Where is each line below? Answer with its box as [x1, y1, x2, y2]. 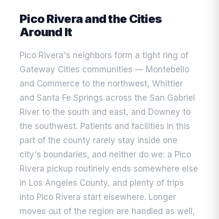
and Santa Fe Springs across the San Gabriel [20, 93, 195, 103]
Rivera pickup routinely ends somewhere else [20, 164, 198, 174]
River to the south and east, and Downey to [20, 107, 191, 117]
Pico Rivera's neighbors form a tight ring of [20, 50, 188, 61]
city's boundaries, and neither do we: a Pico [20, 150, 191, 160]
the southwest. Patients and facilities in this [20, 121, 190, 131]
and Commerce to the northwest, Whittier [20, 79, 183, 89]
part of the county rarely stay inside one [20, 135, 177, 146]
